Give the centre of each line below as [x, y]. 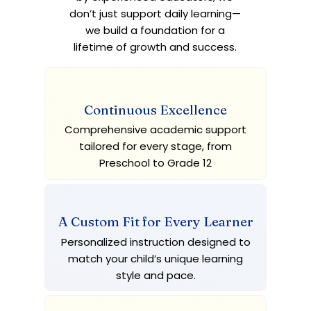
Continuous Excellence [155, 110]
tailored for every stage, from [155, 146]
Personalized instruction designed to [155, 242]
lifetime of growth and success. [155, 47]
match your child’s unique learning [155, 259]
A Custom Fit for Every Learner [155, 221]
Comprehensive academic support [155, 129]
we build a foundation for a [155, 30]
